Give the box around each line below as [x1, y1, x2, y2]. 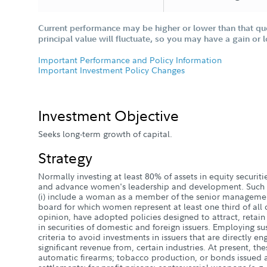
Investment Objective [38, 105, 179, 125]
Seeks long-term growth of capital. [38, 128, 172, 139]
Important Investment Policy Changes [38, 64, 185, 76]
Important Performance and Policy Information [38, 54, 222, 66]
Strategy [38, 147, 92, 167]
